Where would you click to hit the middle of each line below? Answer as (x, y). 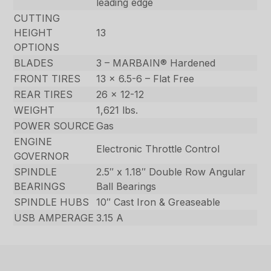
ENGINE (33, 141)
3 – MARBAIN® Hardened (156, 63)
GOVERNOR (42, 156)
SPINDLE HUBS (52, 202)
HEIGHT (34, 32)
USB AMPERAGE (54, 217)
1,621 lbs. (117, 110)
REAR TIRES (44, 94)
